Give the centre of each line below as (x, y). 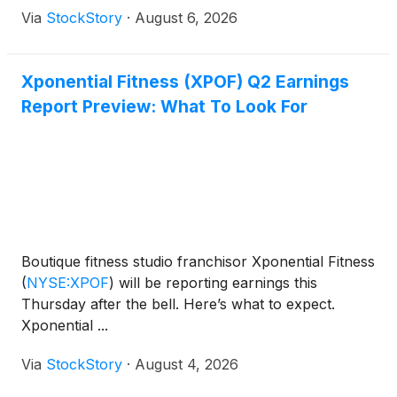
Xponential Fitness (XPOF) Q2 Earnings (185, 82)
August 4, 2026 (187, 364)
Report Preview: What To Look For (164, 106)
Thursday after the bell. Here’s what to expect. (178, 304)
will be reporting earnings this (216, 283)
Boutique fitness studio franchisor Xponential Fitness (198, 261)
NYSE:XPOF (68, 283)
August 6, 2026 (186, 18)
